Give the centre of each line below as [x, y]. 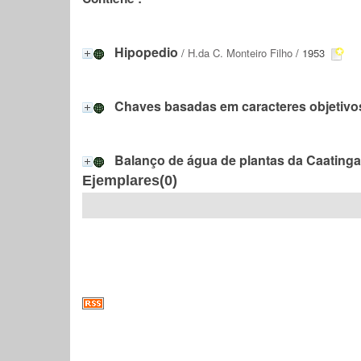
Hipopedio [146, 52]
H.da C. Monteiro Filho [240, 53]
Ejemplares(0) [130, 180]
